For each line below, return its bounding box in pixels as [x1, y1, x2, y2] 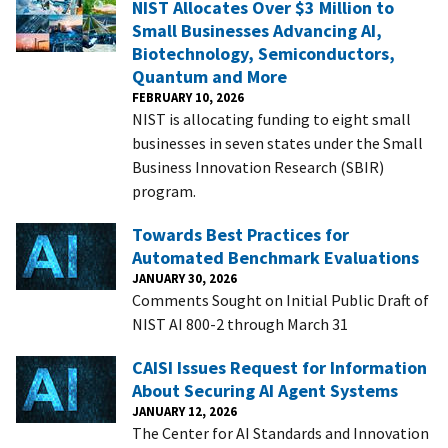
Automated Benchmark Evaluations [132, 245, 419, 269]
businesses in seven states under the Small [132, 132, 423, 153]
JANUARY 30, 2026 [132, 269, 237, 286]
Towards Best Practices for [132, 222, 349, 246]
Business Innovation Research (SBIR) [132, 156, 384, 177]
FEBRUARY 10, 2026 [132, 88, 244, 105]
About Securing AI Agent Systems [132, 378, 398, 402]
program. [132, 180, 196, 201]
